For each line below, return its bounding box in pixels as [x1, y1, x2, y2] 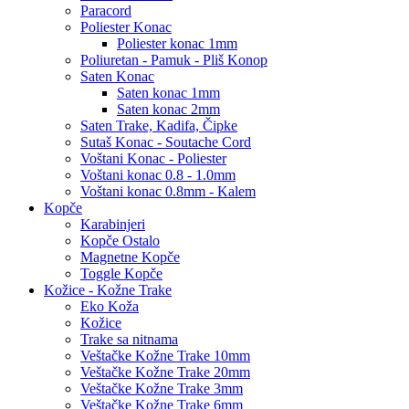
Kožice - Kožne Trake [44, 282, 172, 298]
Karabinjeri [80, 216, 145, 232]
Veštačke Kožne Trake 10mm [80, 348, 250, 363]
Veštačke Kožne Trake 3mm [80, 381, 243, 396]
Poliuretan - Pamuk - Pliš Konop [80, 52, 267, 68]
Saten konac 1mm [117, 85, 220, 100]
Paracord [80, 3, 131, 18]
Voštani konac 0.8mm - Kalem [80, 184, 256, 199]
